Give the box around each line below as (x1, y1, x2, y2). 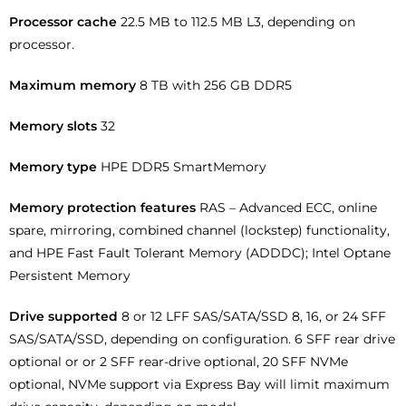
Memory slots (9, 118, 101, 135)
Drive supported (9, 308, 121, 325)
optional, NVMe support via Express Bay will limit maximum (9, 376, 390, 393)
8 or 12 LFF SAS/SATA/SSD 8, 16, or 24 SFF (121, 308, 386, 325)
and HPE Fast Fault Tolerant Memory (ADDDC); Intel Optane (9, 245, 391, 262)
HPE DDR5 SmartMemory (101, 159, 266, 176)
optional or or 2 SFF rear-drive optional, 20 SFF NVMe (9, 353, 348, 371)
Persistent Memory (9, 267, 130, 285)
